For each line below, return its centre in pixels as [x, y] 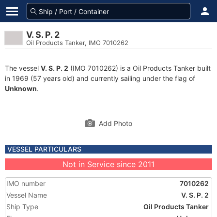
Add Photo [116, 123]
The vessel [23, 68]
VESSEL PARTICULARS [44, 149]
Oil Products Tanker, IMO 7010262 [77, 43]
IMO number [26, 183]
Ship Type [22, 207]
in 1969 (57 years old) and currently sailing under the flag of [100, 78]
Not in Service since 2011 [108, 164]
